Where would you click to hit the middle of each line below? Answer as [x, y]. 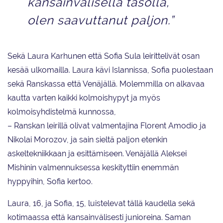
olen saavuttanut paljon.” [101, 20]
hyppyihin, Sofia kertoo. [50, 182]
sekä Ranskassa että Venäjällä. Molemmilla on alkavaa [106, 84]
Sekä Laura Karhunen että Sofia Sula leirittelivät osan [104, 56]
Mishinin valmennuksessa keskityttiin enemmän [93, 168]
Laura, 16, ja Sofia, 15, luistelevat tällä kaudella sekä [101, 204]
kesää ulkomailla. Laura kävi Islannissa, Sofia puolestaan [110, 70]
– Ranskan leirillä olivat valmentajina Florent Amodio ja [107, 126]
